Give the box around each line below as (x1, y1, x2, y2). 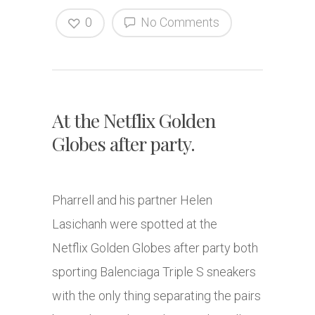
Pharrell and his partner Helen (52, 193, 212, 208)
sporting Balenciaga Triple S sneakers (52, 264, 256, 280)
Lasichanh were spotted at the (52, 217, 217, 232)
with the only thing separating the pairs (52, 288, 261, 304)
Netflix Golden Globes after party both (52, 240, 258, 256)
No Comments (138, 15, 219, 30)
